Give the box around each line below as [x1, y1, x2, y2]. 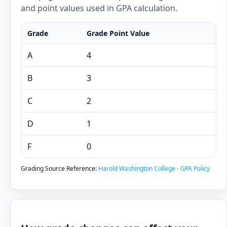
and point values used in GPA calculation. [21, 3, 177, 14]
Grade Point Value [87, 28, 149, 38]
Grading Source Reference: [21, 164, 98, 173]
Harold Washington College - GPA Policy [98, 164, 210, 173]
